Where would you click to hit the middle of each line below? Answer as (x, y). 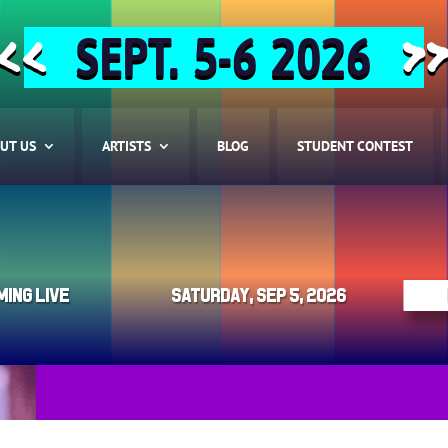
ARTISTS (127, 146)
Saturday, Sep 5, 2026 (259, 296)
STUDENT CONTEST (355, 146)
